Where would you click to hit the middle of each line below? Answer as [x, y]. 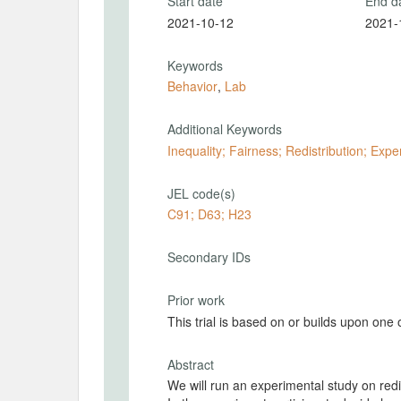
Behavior [192, 86]
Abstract [191, 364]
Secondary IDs [209, 257]
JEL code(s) [201, 193]
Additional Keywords [225, 129]
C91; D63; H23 [209, 214]
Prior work [196, 300]
